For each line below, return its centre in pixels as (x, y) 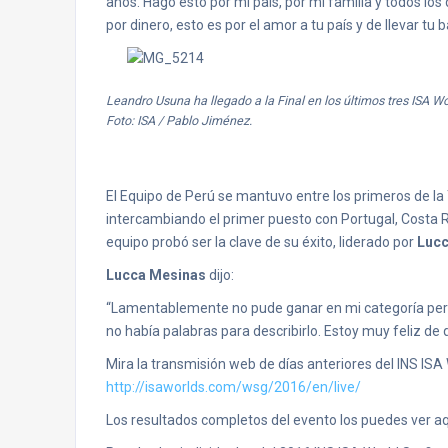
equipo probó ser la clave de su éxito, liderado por (261, 242)
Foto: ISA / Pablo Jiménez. (179, 120)
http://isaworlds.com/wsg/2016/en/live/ (233, 387)
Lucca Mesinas (156, 275)
